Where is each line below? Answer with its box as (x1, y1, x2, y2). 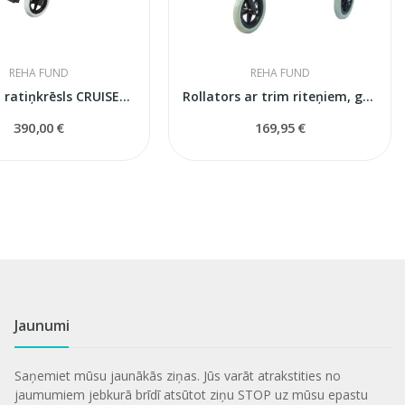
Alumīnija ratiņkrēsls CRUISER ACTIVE (119, 87, 131, 105)
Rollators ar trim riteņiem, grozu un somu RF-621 (363, 87, 374, 105)
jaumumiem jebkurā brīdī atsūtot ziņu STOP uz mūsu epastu (14, 385, 368, 403)
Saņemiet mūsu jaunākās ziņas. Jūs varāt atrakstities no (14, 366, 341, 384)
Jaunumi (14, 315, 70, 335)
